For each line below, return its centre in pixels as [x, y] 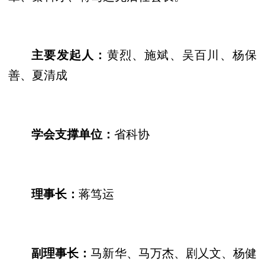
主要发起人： [69, 55]
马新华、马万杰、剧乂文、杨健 [174, 253]
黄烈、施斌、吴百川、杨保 [182, 54]
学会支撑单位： [73, 133]
